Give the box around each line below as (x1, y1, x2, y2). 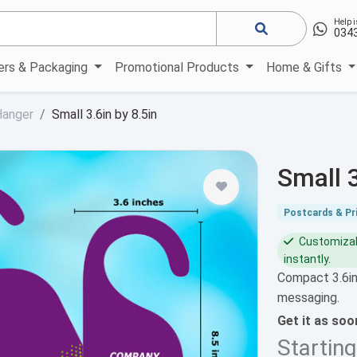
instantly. (284, 252, 331, 265)
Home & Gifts (265, 59, 345, 75)
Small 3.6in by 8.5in (52, 106, 157, 122)
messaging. (277, 289, 339, 305)
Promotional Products (115, 59, 243, 75)
